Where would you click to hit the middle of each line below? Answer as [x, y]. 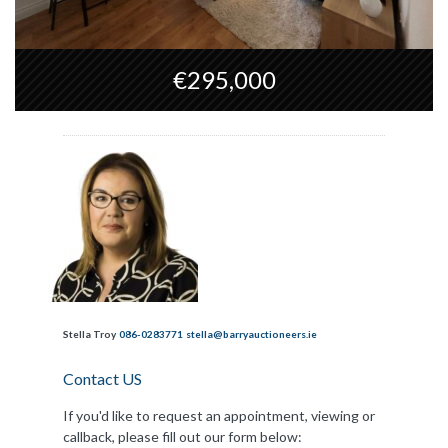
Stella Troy [89, 334]
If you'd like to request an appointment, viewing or [219, 416]
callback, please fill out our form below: [182, 437]
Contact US [102, 379]
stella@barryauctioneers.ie [251, 334]
